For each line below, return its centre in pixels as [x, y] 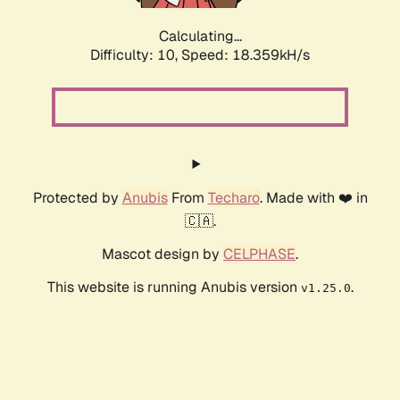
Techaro [233, 198]
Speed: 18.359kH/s [246, 55]
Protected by [77, 198]
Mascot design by [162, 254]
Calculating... [200, 37]
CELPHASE [259, 254]
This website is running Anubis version [174, 287]
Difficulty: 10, [136, 55]
